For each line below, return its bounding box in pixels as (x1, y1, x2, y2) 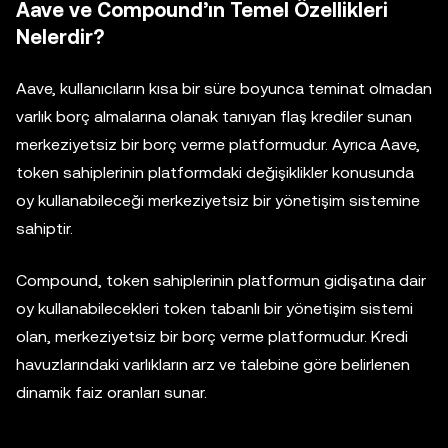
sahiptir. (16, 219, 73, 239)
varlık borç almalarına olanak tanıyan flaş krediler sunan (16, 107, 412, 127)
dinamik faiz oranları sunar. (16, 383, 207, 403)
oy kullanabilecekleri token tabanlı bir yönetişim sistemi (16, 299, 413, 319)
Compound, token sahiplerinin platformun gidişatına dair (16, 271, 426, 291)
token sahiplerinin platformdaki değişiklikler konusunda (16, 163, 414, 183)
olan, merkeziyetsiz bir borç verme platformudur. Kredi (16, 327, 408, 347)
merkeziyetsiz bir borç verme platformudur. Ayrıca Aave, (16, 135, 420, 155)
